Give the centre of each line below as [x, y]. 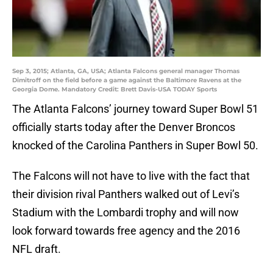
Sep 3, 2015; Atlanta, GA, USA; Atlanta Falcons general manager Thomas [126, 71]
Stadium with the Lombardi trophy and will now [126, 213]
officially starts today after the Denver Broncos [124, 127]
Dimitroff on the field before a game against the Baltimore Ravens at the [127, 80]
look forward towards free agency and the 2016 [126, 231]
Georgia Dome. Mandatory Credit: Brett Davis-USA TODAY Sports [115, 90]
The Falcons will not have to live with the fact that [131, 176]
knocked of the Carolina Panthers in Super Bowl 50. [135, 146]
